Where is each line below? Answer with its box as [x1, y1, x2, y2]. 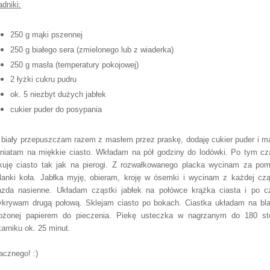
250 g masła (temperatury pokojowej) [10, 60, 139, 69]
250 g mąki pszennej [10, 30, 83, 39]
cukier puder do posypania [10, 105, 102, 115]
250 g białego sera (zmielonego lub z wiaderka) [10, 45, 174, 54]
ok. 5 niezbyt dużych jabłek [10, 90, 106, 99]
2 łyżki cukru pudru [10, 75, 77, 84]
